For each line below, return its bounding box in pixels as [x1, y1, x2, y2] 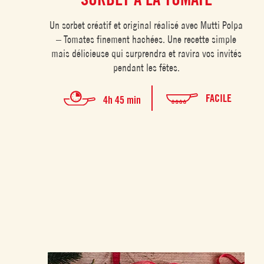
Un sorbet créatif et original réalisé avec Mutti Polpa [49, 18, 243, 31]
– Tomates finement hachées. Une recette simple [56, 32, 237, 45]
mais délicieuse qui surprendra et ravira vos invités [51, 47, 242, 60]
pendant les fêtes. [113, 61, 180, 74]
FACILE [206, 91, 232, 104]
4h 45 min [103, 94, 141, 107]
